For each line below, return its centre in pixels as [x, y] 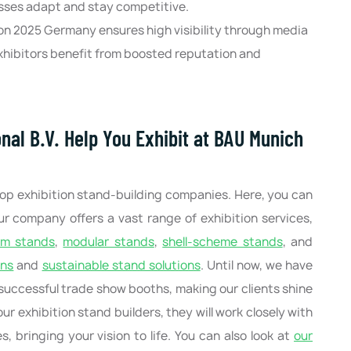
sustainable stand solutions [121, 266]
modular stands [109, 242]
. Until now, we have [257, 266]
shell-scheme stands [223, 242]
